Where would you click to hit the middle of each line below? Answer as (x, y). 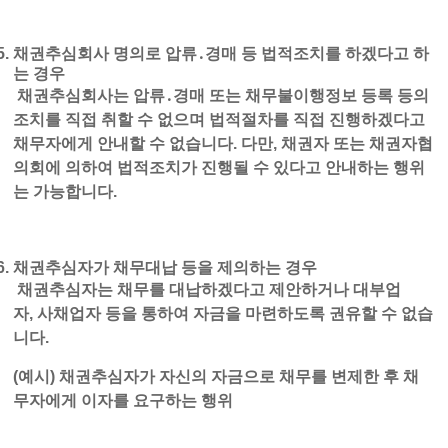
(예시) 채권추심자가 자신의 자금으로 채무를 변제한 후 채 (216, 376)
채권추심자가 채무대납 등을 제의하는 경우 (165, 267)
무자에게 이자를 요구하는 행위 (123, 400)
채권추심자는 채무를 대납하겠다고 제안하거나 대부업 (207, 289)
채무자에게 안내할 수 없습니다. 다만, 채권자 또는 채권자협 (223, 143)
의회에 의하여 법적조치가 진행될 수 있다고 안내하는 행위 (219, 167)
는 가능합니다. (65, 191)
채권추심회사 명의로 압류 (105, 53)
